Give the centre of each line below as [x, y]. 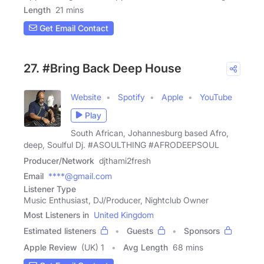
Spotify [131, 97]
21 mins [70, 9]
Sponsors [202, 230]
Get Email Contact [73, 28]
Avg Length [146, 247]
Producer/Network [59, 160]
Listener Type [50, 189]
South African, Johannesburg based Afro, [150, 133]
